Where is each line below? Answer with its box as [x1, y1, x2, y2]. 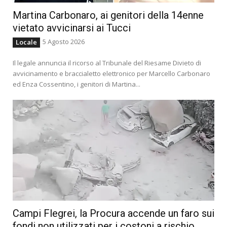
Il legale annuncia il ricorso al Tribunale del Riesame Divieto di [13, 58, 201, 68]
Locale [16, 37, 37, 47]
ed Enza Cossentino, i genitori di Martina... [13, 80, 140, 89]
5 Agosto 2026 [43, 37, 85, 47]
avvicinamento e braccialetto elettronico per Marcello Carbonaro [13, 69, 210, 79]
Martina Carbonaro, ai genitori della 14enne [13, 9, 204, 22]
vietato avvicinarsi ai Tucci [13, 22, 131, 34]
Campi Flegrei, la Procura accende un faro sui [13, 207, 214, 220]
